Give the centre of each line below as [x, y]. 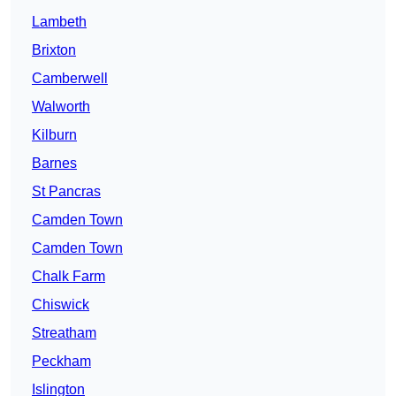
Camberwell [70, 79]
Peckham [61, 362]
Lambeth [59, 22]
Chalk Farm [69, 277]
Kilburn [54, 135]
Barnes [54, 164]
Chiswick [61, 305]
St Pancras [66, 192]
